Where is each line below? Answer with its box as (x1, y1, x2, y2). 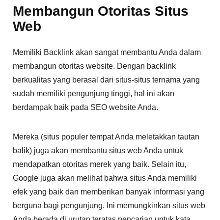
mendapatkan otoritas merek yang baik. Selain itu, (13, 160, 187, 169)
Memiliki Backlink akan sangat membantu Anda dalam (13, 48, 201, 57)
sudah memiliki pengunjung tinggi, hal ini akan (13, 89, 175, 98)
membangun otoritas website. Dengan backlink (13, 62, 176, 71)
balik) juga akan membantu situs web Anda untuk (13, 146, 184, 155)
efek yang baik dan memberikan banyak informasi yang (13, 188, 205, 196)
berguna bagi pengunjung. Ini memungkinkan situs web (13, 201, 206, 210)
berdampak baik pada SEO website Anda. (13, 103, 159, 112)
